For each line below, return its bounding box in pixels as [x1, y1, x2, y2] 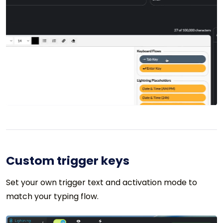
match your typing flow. [6, 190, 99, 202]
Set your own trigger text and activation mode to [6, 176, 197, 188]
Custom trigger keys [6, 152, 129, 169]
